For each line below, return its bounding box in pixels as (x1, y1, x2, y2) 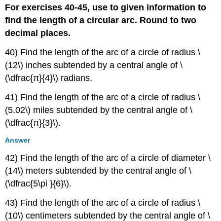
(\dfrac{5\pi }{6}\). (5, 179, 72, 189)
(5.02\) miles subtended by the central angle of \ (5, 105, 193, 115)
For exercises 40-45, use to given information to (5, 2, 207, 13)
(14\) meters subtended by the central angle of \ (5, 166, 192, 176)
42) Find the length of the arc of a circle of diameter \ (5, 153, 211, 163)
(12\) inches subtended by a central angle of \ (5, 60, 183, 70)
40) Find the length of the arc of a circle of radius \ (5, 47, 201, 57)
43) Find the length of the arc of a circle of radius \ (5, 198, 201, 208)
